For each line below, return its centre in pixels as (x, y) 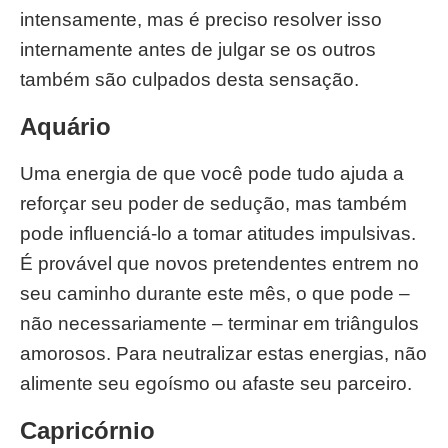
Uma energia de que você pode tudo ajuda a (212, 173)
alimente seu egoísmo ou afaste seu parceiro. (216, 383)
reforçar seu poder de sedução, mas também (213, 203)
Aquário (65, 126)
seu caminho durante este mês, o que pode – (215, 293)
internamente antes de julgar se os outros (198, 49)
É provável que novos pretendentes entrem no (219, 263)
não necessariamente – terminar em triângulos (219, 323)
